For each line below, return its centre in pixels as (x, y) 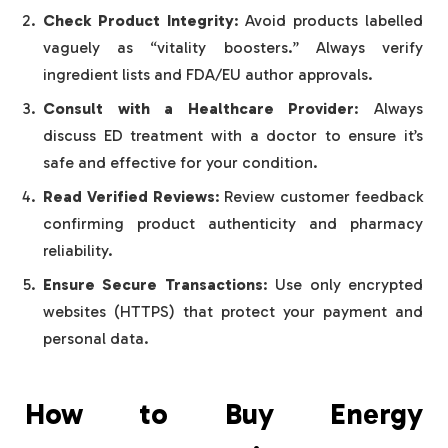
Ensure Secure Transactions (153, 285)
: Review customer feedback (319, 197)
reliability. (78, 251)
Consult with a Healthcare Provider (199, 109)
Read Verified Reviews (129, 197)
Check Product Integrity (138, 21)
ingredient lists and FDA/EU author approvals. (208, 75)
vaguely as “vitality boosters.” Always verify (233, 48)
